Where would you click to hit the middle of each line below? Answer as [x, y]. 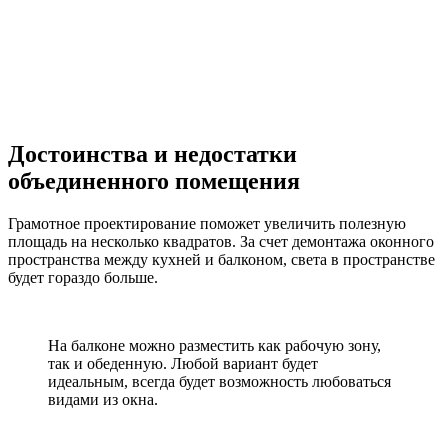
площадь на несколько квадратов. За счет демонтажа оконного [221, 241]
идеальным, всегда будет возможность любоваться [219, 381]
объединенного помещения [154, 180]
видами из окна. [103, 399]
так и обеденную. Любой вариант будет [183, 363]
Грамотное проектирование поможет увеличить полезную [207, 223]
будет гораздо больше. [83, 277]
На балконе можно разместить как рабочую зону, [214, 345]
